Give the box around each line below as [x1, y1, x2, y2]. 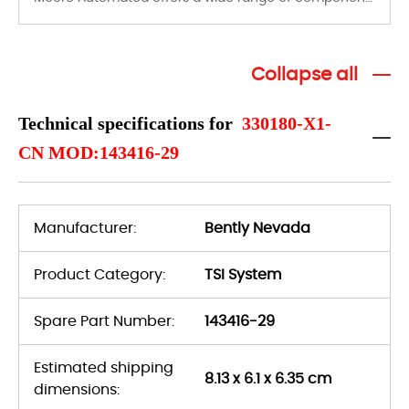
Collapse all [251, 65, 358, 84]
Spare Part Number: [34, 313, 174, 329]
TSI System [204, 267, 281, 282]
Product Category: [34, 267, 165, 282]
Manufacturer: [34, 220, 136, 236]
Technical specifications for [18, 112, 237, 133]
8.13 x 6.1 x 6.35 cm [204, 371, 331, 386]
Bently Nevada [204, 220, 310, 236]
